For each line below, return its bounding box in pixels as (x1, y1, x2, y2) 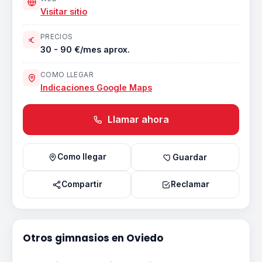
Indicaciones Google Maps (40, 82, 152, 92)
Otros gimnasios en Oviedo (23, 231, 163, 245)
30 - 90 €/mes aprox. (40, 44, 130, 54)
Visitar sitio (40, 6, 87, 16)
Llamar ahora (105, 113, 169, 125)
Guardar (173, 152, 207, 162)
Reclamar (170, 180, 209, 189)
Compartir (61, 180, 102, 189)
